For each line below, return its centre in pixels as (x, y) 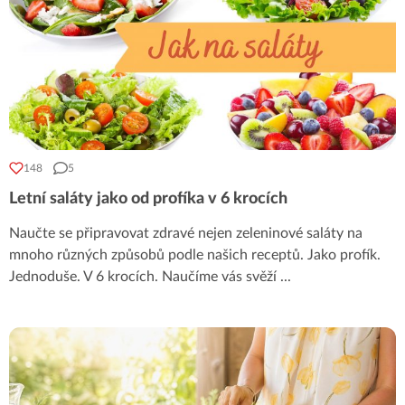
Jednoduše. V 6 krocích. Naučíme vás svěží (145, 277)
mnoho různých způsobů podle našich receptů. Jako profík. (195, 255)
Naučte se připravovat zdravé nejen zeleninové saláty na (186, 234)
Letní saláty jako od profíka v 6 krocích (148, 199)
